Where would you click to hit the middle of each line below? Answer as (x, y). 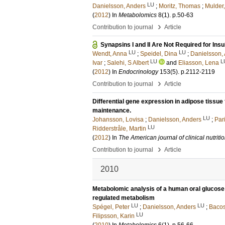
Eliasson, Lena (199, 63)
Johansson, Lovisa (118, 120)
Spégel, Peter (111, 207)
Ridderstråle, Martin (119, 129)
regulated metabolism (124, 198)
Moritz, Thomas (180, 6)
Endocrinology (138, 72)
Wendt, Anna (110, 54)
